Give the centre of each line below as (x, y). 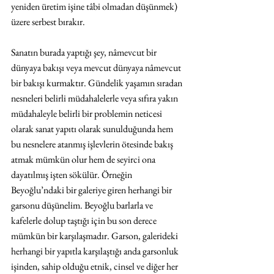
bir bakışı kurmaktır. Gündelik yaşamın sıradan (98, 83)
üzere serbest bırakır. (48, 22)
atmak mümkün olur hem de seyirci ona (84, 160)
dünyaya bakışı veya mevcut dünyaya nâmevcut (97, 68)
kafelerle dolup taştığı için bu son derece (85, 221)
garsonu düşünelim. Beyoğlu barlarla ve (83, 206)
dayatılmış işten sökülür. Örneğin (72, 175)
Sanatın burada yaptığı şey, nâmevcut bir (85, 53)
